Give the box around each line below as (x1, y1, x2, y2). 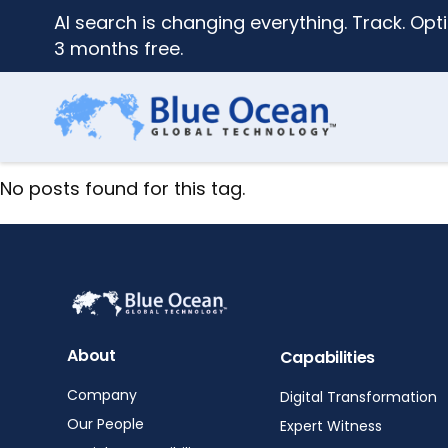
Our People (67, 413, 145, 434)
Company (67, 384, 138, 405)
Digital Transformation (279, 387, 437, 407)
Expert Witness (279, 416, 382, 436)
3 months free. (53, 36, 183, 61)
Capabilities (279, 346, 375, 369)
